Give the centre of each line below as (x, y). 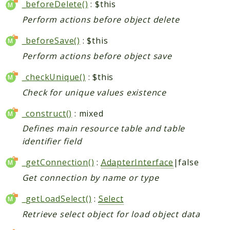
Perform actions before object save (97, 56)
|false (186, 162)
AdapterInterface (137, 162)
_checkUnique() (54, 77)
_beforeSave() (51, 41)
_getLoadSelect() (57, 198)
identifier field (52, 141)
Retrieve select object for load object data (111, 214)
